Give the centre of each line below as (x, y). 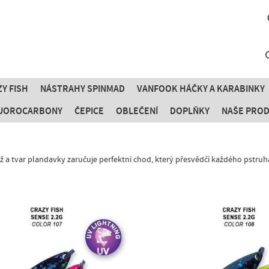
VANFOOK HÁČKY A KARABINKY (201, 89)
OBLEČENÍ (137, 111)
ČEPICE (89, 111)
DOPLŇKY (190, 111)
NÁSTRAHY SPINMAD (83, 89)
